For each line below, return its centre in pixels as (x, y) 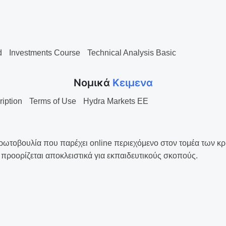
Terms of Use (53, 101)
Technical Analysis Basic (132, 53)
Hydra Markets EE (116, 101)
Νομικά (93, 83)
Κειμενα (132, 83)
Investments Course (45, 53)
